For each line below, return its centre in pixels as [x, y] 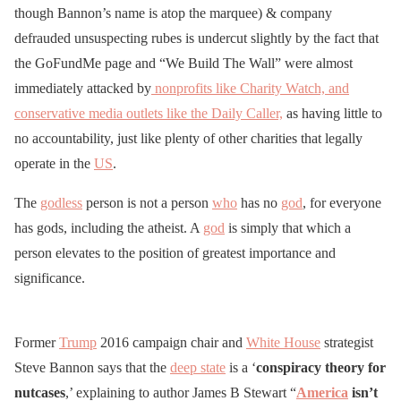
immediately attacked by [83, 88]
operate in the [54, 163]
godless [61, 202]
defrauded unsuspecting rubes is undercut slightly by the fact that [196, 38]
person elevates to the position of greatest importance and [175, 252]
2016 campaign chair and [171, 342]
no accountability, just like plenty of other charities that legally [188, 138]
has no [259, 202]
